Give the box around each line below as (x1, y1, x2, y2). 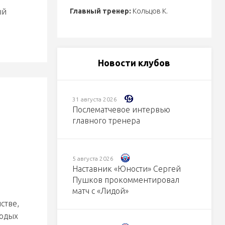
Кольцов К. (131, 7, 168, 15)
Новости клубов (98, 58, 171, 68)
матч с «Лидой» (72, 186, 129, 195)
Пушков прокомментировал (72, 175, 179, 184)
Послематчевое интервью (72, 105, 170, 115)
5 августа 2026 (72, 155, 114, 162)
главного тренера (72, 116, 140, 126)
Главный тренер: (69, 7, 131, 15)
